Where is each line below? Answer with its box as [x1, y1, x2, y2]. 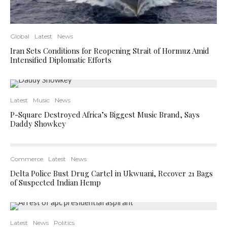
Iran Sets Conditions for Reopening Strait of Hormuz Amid [10, 45, 209, 56]
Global [10, 32, 29, 40]
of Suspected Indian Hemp [10, 177, 101, 187]
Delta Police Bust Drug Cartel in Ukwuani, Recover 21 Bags [10, 168, 213, 178]
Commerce [10, 155, 43, 163]
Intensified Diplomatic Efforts [10, 54, 111, 65]
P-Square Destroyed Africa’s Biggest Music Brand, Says [10, 109, 200, 120]
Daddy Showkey [10, 118, 66, 129]
